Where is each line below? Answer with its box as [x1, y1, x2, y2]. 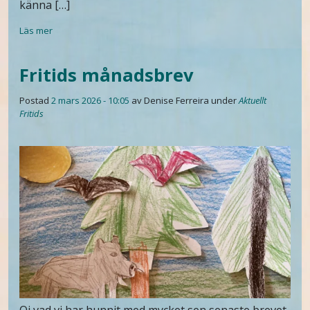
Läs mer [19, 24, 53, 37]
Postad [19, 93, 51, 107]
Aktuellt [239, 93, 266, 107]
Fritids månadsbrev [19, 62, 194, 87]
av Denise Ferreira [131, 93, 209, 107]
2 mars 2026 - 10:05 [51, 93, 129, 107]
